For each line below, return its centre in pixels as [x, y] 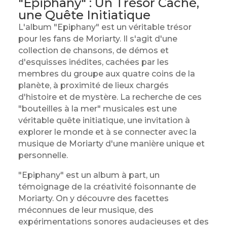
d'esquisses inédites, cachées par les [93, 62]
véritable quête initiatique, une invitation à [104, 120]
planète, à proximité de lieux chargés [93, 85]
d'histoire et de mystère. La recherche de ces [110, 97]
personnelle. [43, 155]
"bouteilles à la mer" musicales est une [97, 109]
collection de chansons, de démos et [93, 50]
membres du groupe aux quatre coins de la [106, 74]
